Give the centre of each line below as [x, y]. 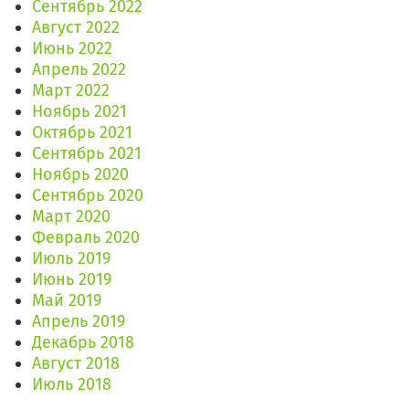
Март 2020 [71, 217]
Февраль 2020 [86, 238]
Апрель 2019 [79, 322]
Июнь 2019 [72, 280]
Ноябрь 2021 [79, 112]
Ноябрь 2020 [80, 175]
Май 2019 [67, 301]
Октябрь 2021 [82, 133]
